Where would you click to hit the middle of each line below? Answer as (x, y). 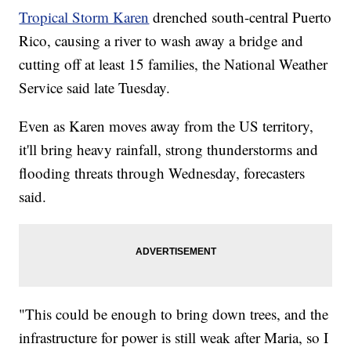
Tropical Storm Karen (84, 17)
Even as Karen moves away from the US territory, (166, 126)
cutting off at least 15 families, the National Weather (174, 64)
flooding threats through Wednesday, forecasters (162, 173)
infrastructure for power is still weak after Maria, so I (174, 338)
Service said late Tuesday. (95, 88)
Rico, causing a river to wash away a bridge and (161, 41)
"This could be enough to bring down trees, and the (174, 314)
